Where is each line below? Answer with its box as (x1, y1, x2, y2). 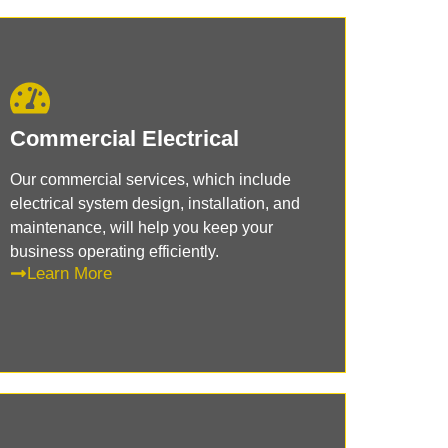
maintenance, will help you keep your (10, 218, 274, 236)
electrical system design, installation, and (10, 194, 301, 212)
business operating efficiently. (10, 242, 220, 260)
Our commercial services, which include (10, 170, 292, 188)
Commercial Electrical (10, 125, 240, 151)
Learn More (27, 263, 113, 283)
